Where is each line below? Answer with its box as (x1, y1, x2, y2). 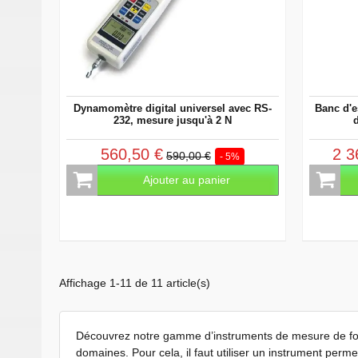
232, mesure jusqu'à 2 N (113, 113, 232, 126)
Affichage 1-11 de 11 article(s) (59, 276, 210, 289)
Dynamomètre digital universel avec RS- (74, 101, 272, 114)
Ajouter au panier (143, 173, 231, 186)
